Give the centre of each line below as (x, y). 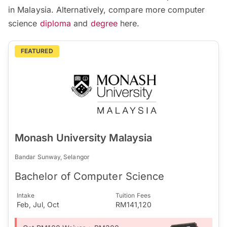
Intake (26, 195)
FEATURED (37, 51)
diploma (55, 23)
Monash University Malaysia (84, 138)
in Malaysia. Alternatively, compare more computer (106, 9)
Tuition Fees (133, 195)
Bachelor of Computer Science (90, 176)
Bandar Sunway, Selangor (52, 157)
